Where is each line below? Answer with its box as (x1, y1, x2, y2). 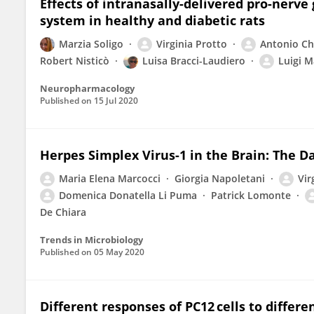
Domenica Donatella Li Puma (59, 189, 197, 202)
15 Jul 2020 (94, 95, 138, 107)
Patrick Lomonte (211, 189, 291, 202)
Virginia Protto (156, 37, 227, 50)
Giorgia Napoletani (175, 172, 265, 185)
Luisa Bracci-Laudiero (142, 54, 245, 67)
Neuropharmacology (40, 82, 135, 95)
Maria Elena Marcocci (59, 172, 161, 185)
